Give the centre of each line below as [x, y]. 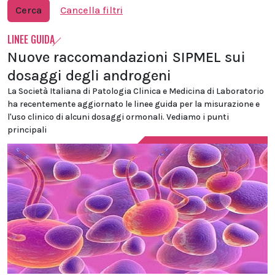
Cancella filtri [91, 10]
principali [27, 130]
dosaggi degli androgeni [89, 76]
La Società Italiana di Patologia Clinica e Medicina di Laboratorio [136, 91]
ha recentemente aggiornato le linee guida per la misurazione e [134, 104]
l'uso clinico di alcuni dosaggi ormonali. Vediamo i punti [118, 117]
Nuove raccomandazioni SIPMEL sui [126, 57]
